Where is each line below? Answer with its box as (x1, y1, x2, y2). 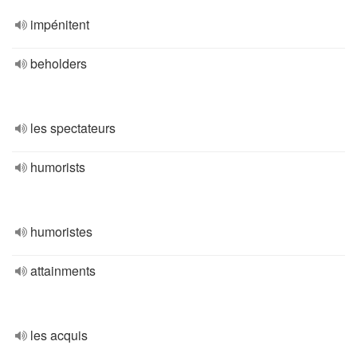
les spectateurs (30, 119, 116, 137)
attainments (30, 261, 96, 280)
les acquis (30, 326, 88, 344)
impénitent (30, 15, 89, 33)
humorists (30, 158, 85, 176)
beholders (30, 54, 87, 73)
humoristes (30, 222, 92, 241)
